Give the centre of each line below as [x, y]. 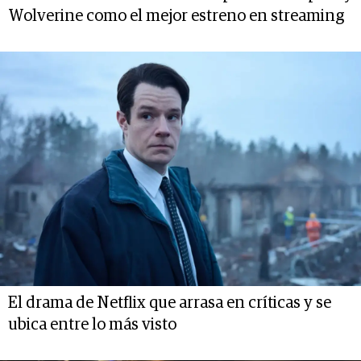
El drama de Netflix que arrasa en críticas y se [170, 303]
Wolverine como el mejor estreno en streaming [176, 16]
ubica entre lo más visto [92, 324]
